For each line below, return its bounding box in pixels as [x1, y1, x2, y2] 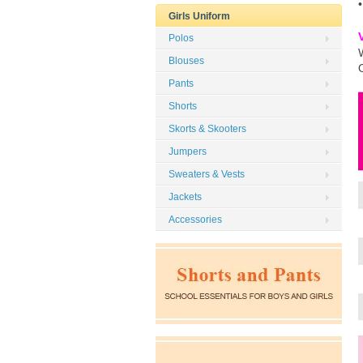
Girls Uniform [169, 11, 230, 22]
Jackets [169, 191, 202, 203]
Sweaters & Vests [169, 169, 245, 180]
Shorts [169, 100, 197, 112]
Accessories [169, 214, 222, 225]
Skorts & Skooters [169, 123, 246, 135]
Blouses [169, 55, 204, 66]
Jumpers [169, 146, 207, 157]
